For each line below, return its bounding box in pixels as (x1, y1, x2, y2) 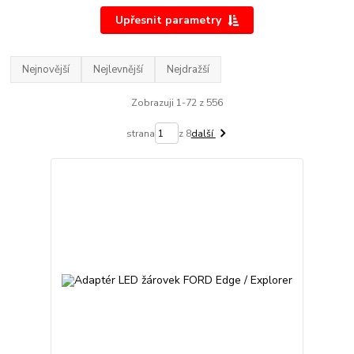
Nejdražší (167, 62, 210, 77)
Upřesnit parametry (115, 12, 221, 28)
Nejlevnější (93, 62, 144, 77)
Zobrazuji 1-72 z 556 (130, 96, 223, 109)
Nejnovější (22, 62, 70, 77)
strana (126, 126, 155, 140)
